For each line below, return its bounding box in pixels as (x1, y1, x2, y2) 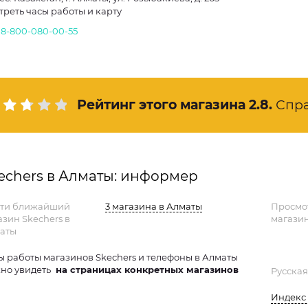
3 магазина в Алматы (104, 201, 202, 212)
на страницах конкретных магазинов (53, 264, 239, 275)
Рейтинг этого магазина (70, 97, 249, 113)
